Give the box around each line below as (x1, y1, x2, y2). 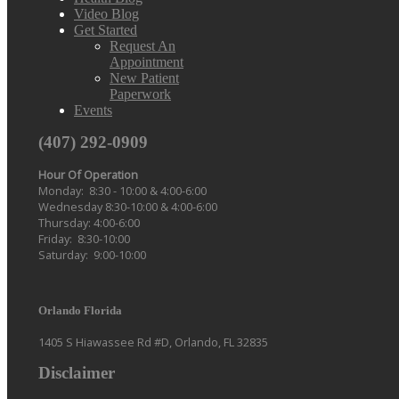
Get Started (74, 21, 137, 37)
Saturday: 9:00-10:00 (38, 246, 146, 263)
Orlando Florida (38, 305, 122, 318)
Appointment (110, 53, 183, 69)
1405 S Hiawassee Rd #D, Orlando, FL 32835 (38, 333, 268, 350)
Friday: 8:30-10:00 (38, 230, 130, 247)
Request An (110, 37, 175, 53)
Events (74, 102, 112, 118)
